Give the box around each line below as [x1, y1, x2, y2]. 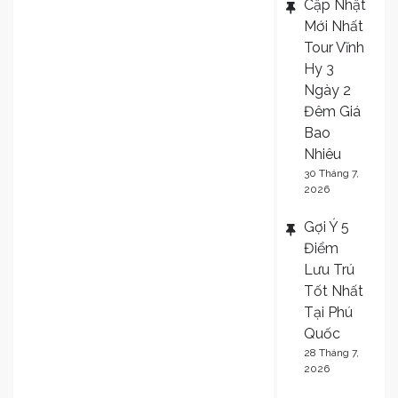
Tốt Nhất [303, 282, 363, 299]
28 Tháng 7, [303, 346, 359, 359]
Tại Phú [303, 303, 353, 321]
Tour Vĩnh [303, 38, 364, 56]
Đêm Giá [303, 102, 361, 120]
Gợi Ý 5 [303, 218, 349, 235]
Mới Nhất [303, 17, 363, 35]
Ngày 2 [303, 81, 351, 99]
